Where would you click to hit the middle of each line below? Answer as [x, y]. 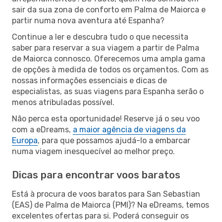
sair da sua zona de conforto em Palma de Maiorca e [109, 9]
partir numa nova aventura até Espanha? [88, 20]
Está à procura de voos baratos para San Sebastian [106, 194]
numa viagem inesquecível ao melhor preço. [93, 151]
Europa [25, 140]
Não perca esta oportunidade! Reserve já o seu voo [106, 118]
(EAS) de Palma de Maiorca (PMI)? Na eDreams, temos [111, 205]
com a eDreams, [42, 129]
